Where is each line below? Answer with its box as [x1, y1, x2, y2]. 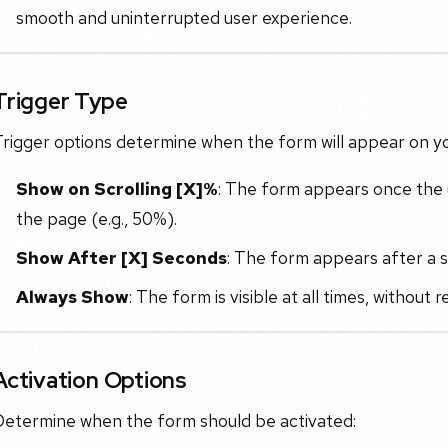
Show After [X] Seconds [15, 246, 227, 270]
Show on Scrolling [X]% [15, 177, 218, 201]
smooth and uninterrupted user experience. [15, 5, 352, 29]
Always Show [15, 284, 129, 308]
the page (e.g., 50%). [15, 207, 177, 231]
